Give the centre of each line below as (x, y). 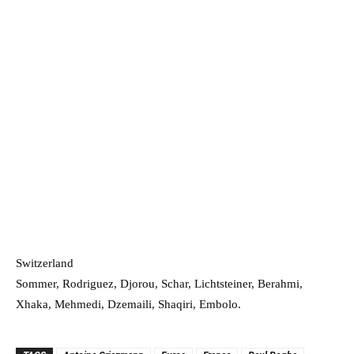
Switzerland (45, 263)
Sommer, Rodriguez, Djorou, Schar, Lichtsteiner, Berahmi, (159, 283)
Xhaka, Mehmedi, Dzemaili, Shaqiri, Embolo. (128, 304)
